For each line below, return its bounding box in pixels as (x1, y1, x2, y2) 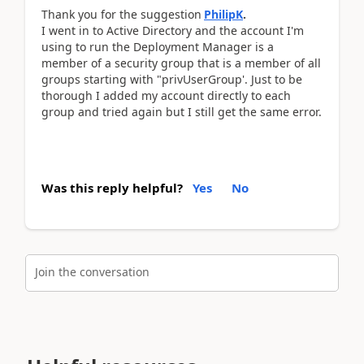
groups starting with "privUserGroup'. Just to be (41, 71, 302, 87)
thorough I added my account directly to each (41, 87, 291, 103)
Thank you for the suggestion (41, 6, 201, 22)
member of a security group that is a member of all (41, 54, 321, 71)
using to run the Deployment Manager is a (41, 38, 274, 54)
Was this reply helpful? (41, 179, 183, 196)
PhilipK (204, 6, 243, 22)
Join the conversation (35, 264, 149, 279)
